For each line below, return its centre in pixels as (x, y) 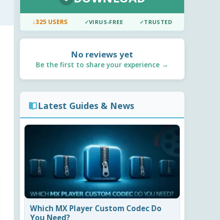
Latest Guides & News (86, 106)
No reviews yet (102, 55)
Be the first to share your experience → (102, 65)
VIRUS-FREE (106, 22)
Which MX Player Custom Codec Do (96, 208)
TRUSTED (158, 22)
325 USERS (52, 22)
